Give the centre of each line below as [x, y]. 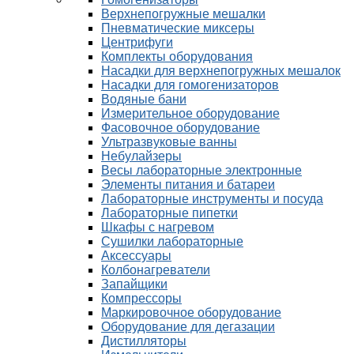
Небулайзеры [141, 156]
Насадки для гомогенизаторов [190, 85]
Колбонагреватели [156, 270]
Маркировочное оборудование [191, 313]
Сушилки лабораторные [172, 241]
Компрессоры [141, 298]
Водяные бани [144, 99]
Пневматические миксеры [178, 28]
